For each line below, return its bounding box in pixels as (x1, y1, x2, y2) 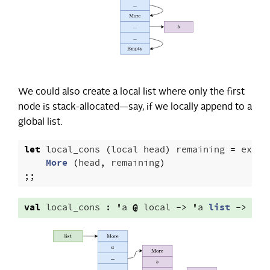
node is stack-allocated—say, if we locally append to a (18, 102, 252, 112)
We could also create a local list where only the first (18, 87, 245, 97)
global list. (18, 118, 62, 127)
